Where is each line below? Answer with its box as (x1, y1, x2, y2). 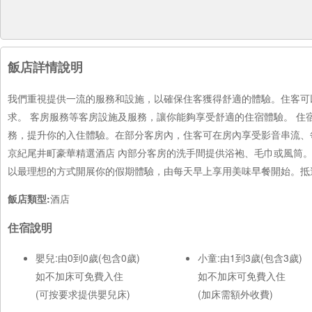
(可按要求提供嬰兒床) (36, 286, 130, 301)
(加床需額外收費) (198, 286, 273, 301)
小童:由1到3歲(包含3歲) (198, 250, 302, 265)
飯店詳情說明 (8, 58, 83, 76)
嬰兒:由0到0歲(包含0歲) (36, 250, 140, 265)
